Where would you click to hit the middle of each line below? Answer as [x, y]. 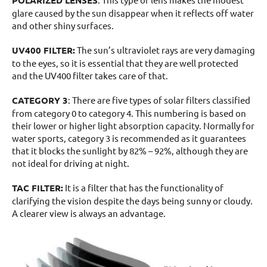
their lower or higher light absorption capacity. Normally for [133, 125]
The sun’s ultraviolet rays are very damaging [165, 49]
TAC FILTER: [38, 187]
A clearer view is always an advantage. [89, 213]
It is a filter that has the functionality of [143, 187]
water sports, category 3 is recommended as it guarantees [129, 138]
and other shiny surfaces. [63, 25]
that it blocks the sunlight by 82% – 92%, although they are [130, 150]
